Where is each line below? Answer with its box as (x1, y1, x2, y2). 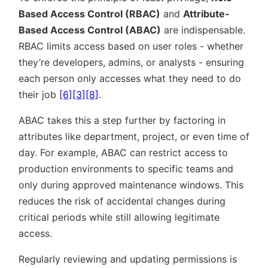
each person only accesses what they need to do (19, 72, 241, 85)
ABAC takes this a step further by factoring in (19, 114, 226, 127)
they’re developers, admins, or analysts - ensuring (19, 56, 244, 69)
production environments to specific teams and (19, 163, 233, 175)
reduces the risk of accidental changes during (19, 195, 226, 208)
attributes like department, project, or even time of (19, 130, 249, 143)
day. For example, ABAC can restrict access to (19, 147, 228, 159)
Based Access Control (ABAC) (19, 24, 161, 36)
